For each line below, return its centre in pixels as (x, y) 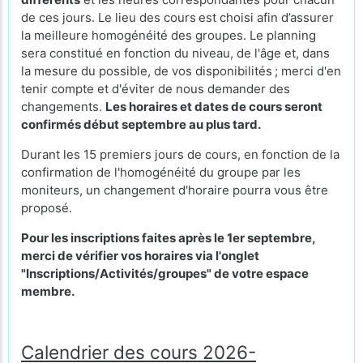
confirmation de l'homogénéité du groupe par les (161, 172)
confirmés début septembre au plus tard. (141, 124)
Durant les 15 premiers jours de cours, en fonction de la (180, 154)
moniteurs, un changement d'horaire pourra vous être (175, 190)
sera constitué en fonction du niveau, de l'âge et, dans (175, 53)
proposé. (47, 208)
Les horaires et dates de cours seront (214, 107)
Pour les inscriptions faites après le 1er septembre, (168, 238)
